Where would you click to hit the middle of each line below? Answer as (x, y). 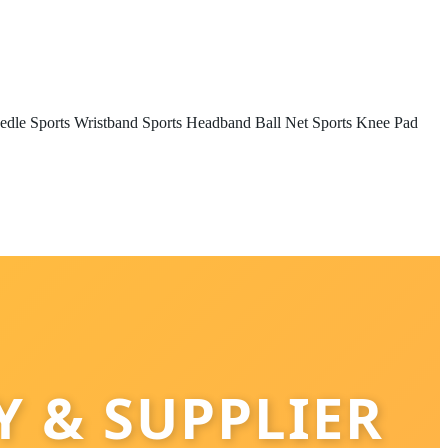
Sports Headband (196, 122)
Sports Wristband (84, 122)
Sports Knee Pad (365, 122)
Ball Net (281, 122)
